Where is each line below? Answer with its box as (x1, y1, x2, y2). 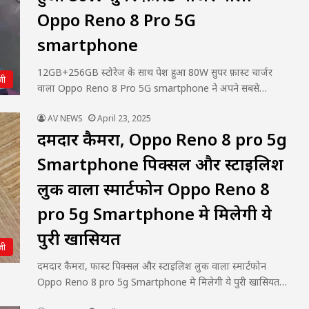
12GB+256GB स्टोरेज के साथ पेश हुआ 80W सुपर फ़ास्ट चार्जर (37, 66, 272, 79)
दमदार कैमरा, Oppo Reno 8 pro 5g (37, 128, 287, 150)
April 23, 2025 (97, 112, 151, 124)
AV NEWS (48, 112, 83, 124)
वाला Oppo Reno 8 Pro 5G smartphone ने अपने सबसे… (37, 81, 267, 94)
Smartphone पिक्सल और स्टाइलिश (37, 152, 283, 175)
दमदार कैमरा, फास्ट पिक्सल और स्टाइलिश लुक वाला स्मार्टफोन (37, 259, 266, 272)
